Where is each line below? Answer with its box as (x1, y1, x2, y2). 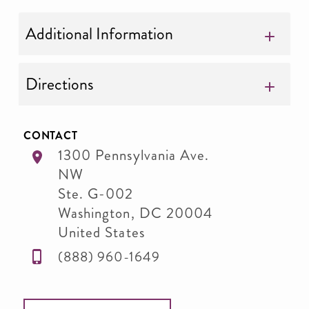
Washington (58, 203, 131, 223)
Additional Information (26, 22, 173, 46)
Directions (26, 72, 94, 96)
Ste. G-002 (58, 183, 134, 204)
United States (58, 222, 145, 243)
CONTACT (23, 128, 78, 143)
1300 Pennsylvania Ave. (58, 145, 210, 166)
